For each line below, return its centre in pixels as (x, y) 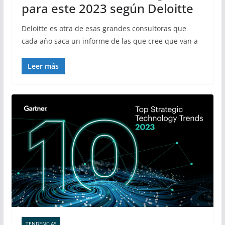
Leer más (43, 66)
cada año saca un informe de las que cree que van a (109, 41)
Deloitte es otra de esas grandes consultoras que (104, 29)
